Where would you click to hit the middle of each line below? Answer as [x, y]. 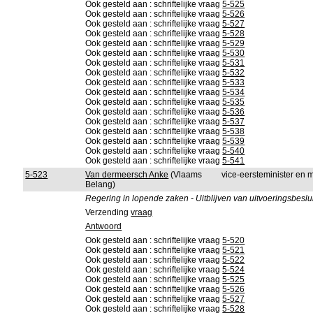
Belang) [101, 184]
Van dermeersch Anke [127, 175]
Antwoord [104, 226]
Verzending [108, 212]
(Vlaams [185, 175]
